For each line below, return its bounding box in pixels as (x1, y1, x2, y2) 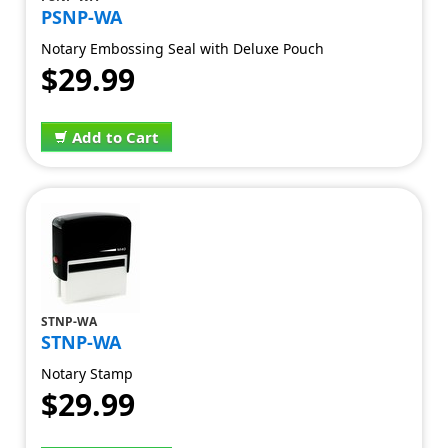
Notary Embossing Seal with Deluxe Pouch (41, 39, 325, 58)
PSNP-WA (41, 5, 123, 29)
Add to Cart (72, 127, 160, 147)
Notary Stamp (41, 364, 134, 383)
